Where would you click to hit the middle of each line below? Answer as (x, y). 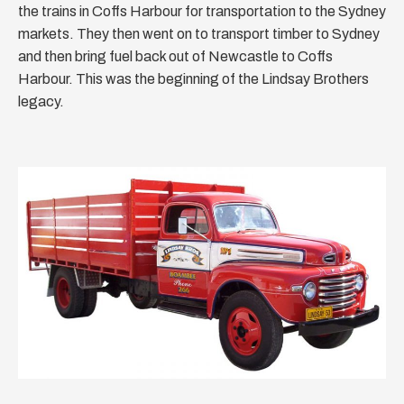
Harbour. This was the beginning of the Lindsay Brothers (193, 79)
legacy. (41, 102)
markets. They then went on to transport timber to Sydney (199, 34)
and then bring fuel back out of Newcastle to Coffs (175, 57)
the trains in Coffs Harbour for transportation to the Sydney (202, 12)
